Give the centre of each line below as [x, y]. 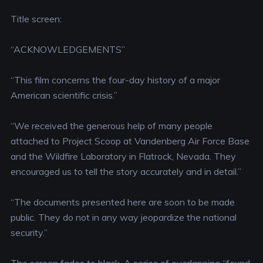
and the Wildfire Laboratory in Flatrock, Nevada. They [123, 156]
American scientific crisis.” [64, 95]
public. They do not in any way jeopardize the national [123, 217]
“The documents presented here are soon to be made [122, 202]
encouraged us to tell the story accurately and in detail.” [126, 171]
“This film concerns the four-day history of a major [115, 80]
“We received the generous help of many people [111, 126]
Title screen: [36, 19]
